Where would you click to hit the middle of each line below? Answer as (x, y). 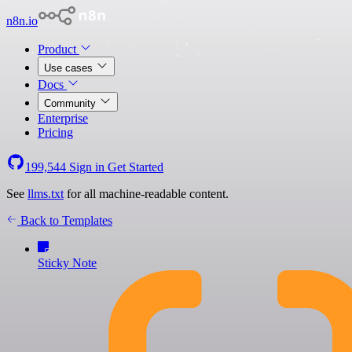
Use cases (70, 68)
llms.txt (46, 194)
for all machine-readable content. (146, 194)
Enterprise (63, 118)
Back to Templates (65, 220)
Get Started (136, 167)
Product (59, 49)
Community (71, 103)
